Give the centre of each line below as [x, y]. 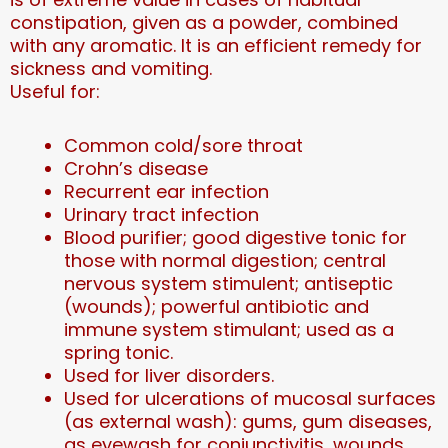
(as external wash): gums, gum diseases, [248, 422]
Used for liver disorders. [169, 376]
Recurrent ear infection [166, 192]
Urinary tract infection [161, 215]
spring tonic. [118, 353]
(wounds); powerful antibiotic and [216, 307]
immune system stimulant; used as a [229, 330]
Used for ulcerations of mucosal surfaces [250, 399]
